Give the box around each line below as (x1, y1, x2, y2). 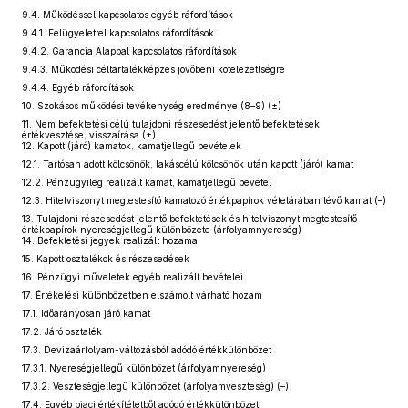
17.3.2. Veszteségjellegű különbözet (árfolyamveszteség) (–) (22, 381, 289, 392)
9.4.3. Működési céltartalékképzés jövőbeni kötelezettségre (22, 64, 285, 75)
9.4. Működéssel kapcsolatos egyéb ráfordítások (22, 9, 233, 20)
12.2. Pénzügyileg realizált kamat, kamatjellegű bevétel (22, 177, 271, 188)
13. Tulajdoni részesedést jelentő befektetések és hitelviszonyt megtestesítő (22, 213, 357, 224)
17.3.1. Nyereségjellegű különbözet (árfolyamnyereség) (22, 362, 266, 373)
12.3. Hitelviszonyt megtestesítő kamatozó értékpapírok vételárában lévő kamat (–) (22, 195, 386, 206)
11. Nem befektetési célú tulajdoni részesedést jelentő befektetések (22, 118, 320, 129)
